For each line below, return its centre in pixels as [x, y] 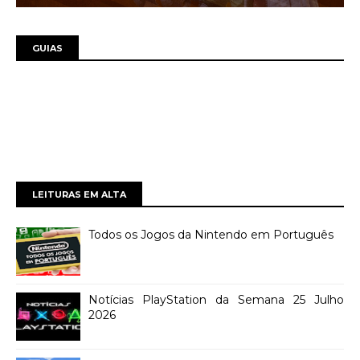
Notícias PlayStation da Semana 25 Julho [216, 300]
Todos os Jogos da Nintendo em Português [211, 235]
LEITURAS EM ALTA [79, 195]
